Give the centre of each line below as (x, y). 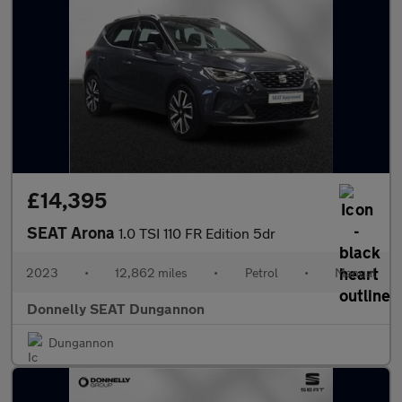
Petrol (261, 272)
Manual (355, 272)
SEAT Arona (73, 232)
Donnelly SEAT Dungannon (116, 308)
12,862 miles (152, 272)
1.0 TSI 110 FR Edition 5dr (197, 233)
